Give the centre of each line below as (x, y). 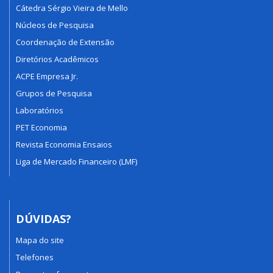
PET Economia (41, 128)
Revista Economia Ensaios (64, 145)
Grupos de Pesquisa (54, 94)
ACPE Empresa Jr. (47, 76)
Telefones (35, 257)
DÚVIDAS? (44, 219)
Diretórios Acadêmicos (57, 59)
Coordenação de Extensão (65, 42)
